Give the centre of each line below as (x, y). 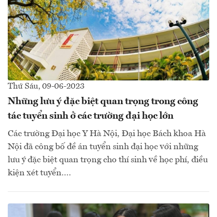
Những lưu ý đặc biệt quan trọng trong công (103, 102)
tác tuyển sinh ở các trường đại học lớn (91, 116)
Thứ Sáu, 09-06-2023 (46, 87)
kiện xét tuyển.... (39, 173)
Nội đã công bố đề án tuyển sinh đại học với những (103, 147)
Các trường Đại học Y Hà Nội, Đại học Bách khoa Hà (107, 134)
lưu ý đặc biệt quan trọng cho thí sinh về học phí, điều (108, 160)
